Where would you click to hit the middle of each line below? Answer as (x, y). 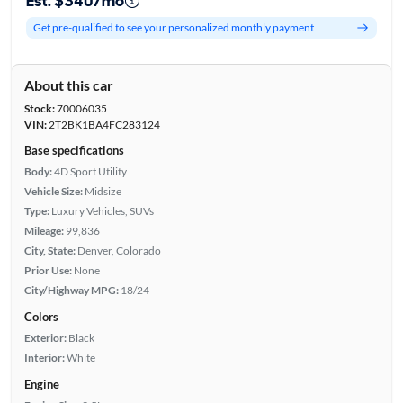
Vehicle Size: (53, 191)
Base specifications (74, 150)
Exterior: (45, 337)
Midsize (103, 191)
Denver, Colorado (119, 250)
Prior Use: (48, 270)
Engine (41, 384)
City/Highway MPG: (71, 290)
